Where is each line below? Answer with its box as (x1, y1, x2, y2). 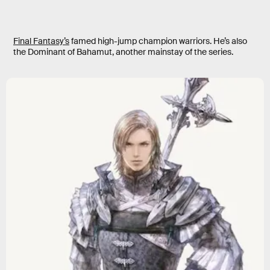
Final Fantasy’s (13, 36, 69, 47)
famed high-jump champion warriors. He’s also (69, 36, 247, 47)
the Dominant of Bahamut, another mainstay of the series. (13, 46, 233, 58)
